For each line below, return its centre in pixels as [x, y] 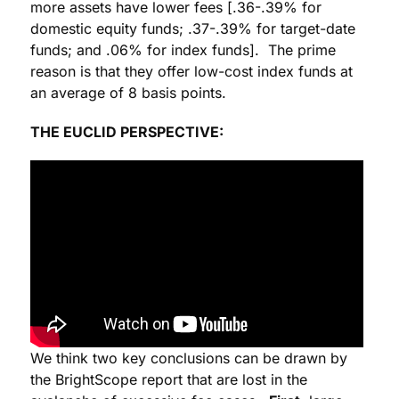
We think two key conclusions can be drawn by [189, 358]
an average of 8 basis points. [128, 93]
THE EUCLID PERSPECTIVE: [127, 132]
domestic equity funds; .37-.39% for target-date [193, 29]
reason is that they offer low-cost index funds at [191, 72]
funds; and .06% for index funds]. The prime [183, 50]
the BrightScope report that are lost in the [169, 380]
